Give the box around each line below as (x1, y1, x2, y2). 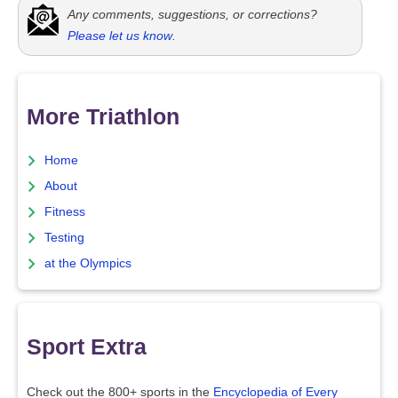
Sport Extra (27, 333, 147, 359)
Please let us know (68, 28, 172, 43)
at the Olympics (44, 257, 131, 271)
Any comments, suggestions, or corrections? (68, 6, 317, 21)
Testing (44, 231, 84, 245)
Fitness (44, 205, 85, 219)
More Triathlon (27, 104, 179, 130)
